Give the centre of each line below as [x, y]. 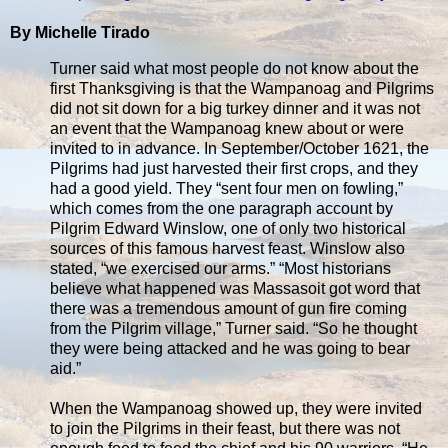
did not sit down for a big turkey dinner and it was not [235, 108]
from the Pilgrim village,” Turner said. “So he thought [233, 328]
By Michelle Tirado [80, 32]
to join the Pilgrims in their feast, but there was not [225, 428]
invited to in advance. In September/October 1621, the [239, 148]
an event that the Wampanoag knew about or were [227, 128]
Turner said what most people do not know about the [234, 68]
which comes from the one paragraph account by [221, 208]
